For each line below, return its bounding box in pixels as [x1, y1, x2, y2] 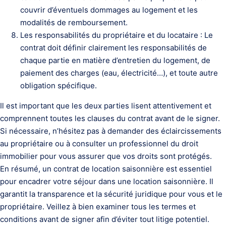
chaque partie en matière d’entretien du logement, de [20, 55, 210, 65]
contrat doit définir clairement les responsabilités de [20, 43, 207, 52]
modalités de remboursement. [20, 18, 128, 27]
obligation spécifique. [20, 81, 97, 90]
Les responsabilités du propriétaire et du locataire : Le [20, 30, 213, 40]
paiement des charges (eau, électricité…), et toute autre [20, 68, 218, 78]
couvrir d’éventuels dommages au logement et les [20, 5, 198, 15]
